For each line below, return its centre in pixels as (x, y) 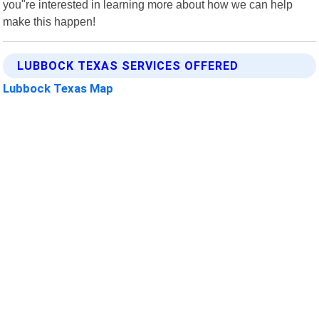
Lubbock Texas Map (58, 88)
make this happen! (49, 21)
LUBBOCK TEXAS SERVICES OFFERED (128, 66)
